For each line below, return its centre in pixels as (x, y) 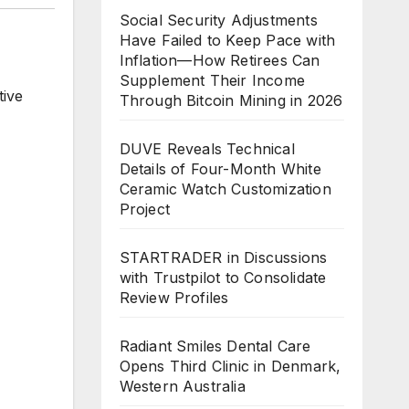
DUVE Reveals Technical (207, 149)
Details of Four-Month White (220, 169)
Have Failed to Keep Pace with (227, 41)
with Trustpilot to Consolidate (223, 278)
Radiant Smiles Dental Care (215, 346)
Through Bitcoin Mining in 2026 (231, 101)
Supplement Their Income (212, 81)
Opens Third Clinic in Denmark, (230, 367)
